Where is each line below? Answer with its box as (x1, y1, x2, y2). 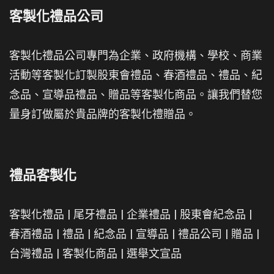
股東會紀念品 (180, 207, 246, 223)
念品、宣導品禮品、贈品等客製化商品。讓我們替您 (9, 87, 262, 103)
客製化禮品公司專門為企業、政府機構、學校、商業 (9, 48, 262, 64)
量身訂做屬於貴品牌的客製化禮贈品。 (9, 106, 196, 122)
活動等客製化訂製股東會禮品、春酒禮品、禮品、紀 (9, 67, 262, 83)
